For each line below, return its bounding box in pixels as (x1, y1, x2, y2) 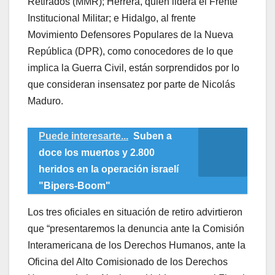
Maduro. (28, 96, 63, 107)
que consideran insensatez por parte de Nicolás (28, 79, 235, 90)
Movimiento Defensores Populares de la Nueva (28, 29, 233, 41)
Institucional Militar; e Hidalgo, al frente (28, 13, 196, 24)
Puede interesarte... (39, 131, 128, 142)
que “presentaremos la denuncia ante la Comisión (28, 223, 244, 234)
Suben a (133, 131, 172, 142)
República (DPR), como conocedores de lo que (28, 46, 233, 57)
